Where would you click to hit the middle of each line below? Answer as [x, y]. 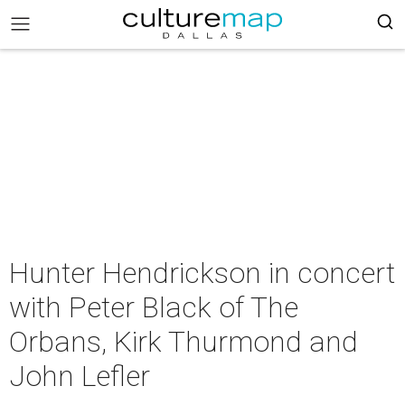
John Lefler [80, 376]
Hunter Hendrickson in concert [202, 273]
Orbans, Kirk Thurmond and [184, 342]
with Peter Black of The [154, 307]
